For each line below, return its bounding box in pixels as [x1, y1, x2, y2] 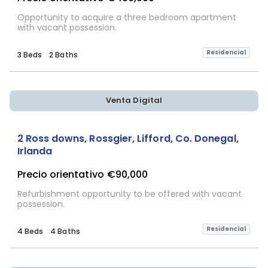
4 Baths [50, 226, 80, 236]
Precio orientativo [17, 167, 104, 182]
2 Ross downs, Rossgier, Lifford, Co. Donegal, [17, 131, 239, 145]
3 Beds [17, 49, 42, 60]
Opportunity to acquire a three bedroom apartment [17, 11, 236, 23]
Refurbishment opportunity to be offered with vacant [17, 187, 242, 200]
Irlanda [17, 144, 52, 158]
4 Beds [17, 226, 43, 236]
